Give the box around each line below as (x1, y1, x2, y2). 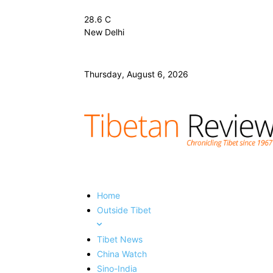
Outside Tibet (97, 204, 151, 215)
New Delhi (84, 27, 124, 37)
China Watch (97, 248, 147, 259)
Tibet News (97, 233, 143, 244)
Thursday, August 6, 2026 (84, 69, 188, 79)
